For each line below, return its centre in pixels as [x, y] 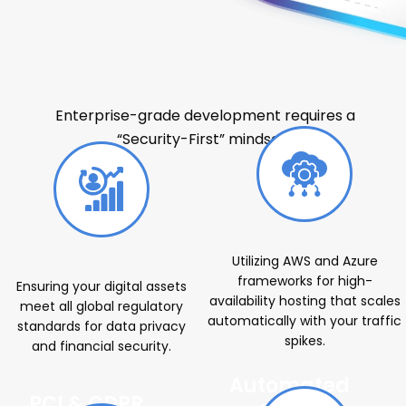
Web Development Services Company [203, 68]
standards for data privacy [101, 327]
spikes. [304, 341]
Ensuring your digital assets [101, 287]
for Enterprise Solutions [203, 104]
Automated [289, 386]
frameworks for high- [304, 281]
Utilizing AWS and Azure [304, 261]
